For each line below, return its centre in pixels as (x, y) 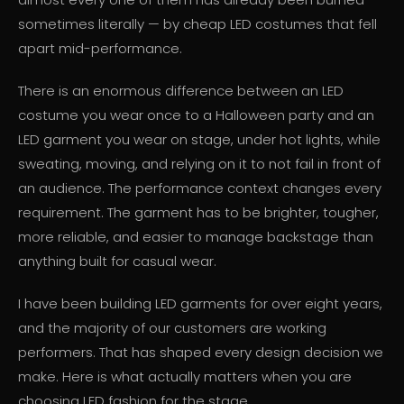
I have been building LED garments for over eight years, (200, 304)
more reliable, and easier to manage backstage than (196, 237)
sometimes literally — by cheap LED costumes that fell (197, 24)
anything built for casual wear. (117, 262)
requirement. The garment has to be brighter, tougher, (198, 213)
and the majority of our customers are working (172, 328)
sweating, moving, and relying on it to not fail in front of (199, 164)
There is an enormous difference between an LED (181, 91)
